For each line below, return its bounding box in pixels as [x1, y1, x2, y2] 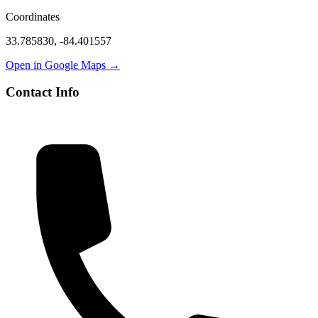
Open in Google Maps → [6, 58, 120, 71]
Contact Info [6, 84, 79, 100]
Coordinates [6, 10, 60, 23]
